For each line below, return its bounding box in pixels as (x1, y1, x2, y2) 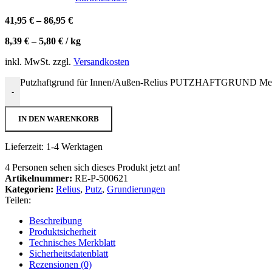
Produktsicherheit (29, 226, 96, 237)
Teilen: (5, 195, 31, 206)
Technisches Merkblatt (29, 237, 115, 248)
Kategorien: (5, 184, 53, 195)
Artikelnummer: (5, 173, 75, 184)
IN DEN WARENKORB (18, 114, 99, 124)
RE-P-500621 (75, 173, 128, 184)
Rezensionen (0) (29, 259, 92, 270)
